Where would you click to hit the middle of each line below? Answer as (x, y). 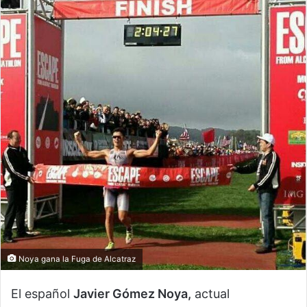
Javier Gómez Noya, (132, 293)
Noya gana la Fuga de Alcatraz (76, 259)
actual (210, 293)
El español (42, 293)
